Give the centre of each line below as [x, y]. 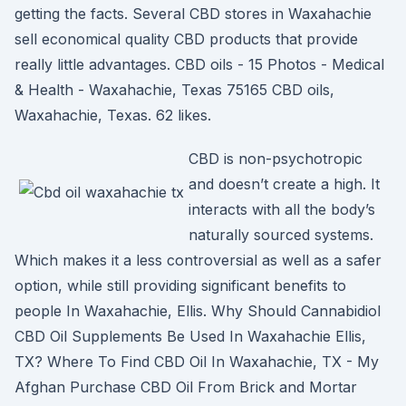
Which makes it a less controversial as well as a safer [198, 260]
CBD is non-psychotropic [275, 159]
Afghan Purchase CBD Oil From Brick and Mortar [186, 387]
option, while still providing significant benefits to [180, 285]
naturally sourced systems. [281, 235]
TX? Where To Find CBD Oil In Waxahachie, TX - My [197, 362]
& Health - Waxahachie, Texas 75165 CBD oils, [174, 90]
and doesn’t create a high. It [284, 184]
